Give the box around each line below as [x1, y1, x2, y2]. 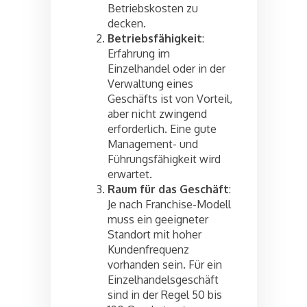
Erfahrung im [108, 46, 170, 60]
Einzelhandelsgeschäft [108, 272, 219, 286]
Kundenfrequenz [108, 242, 189, 256]
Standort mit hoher [108, 227, 201, 241]
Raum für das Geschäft [108, 182, 229, 196]
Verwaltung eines [108, 76, 193, 90]
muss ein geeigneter [108, 212, 208, 226]
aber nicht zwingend [108, 106, 207, 121]
